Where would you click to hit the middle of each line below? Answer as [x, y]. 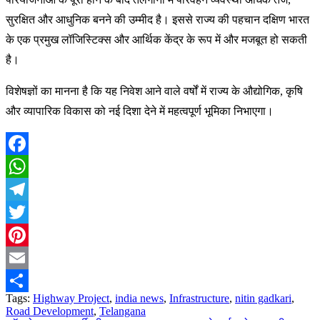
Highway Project [71, 298]
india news [139, 298]
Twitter [22, 234]
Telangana [122, 311]
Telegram [27, 211]
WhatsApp [30, 189]
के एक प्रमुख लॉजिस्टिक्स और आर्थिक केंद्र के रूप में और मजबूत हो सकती [156, 39]
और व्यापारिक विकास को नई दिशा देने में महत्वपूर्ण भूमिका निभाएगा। [140, 111]
